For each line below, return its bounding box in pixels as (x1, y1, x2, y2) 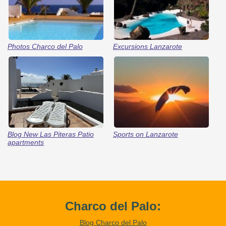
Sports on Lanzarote (112, 130, 178, 138)
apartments (8, 138, 44, 146)
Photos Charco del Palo (8, 42, 83, 50)
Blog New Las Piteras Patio (8, 130, 94, 138)
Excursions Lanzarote (112, 42, 182, 50)
